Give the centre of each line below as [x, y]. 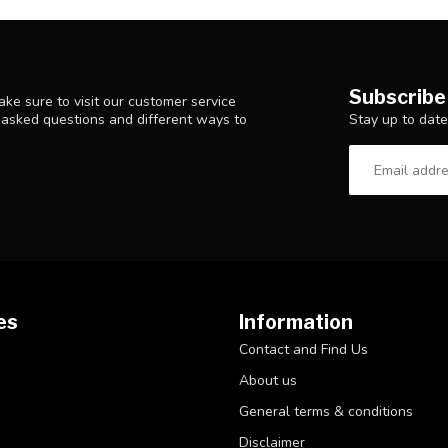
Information [296, 322]
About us [268, 381]
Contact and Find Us [303, 350]
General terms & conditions [326, 412]
